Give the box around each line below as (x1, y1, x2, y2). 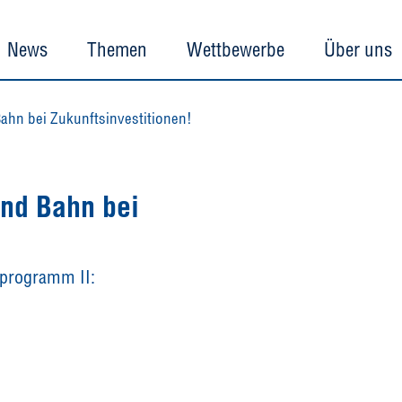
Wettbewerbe (187, 38, 284, 61)
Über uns (324, 38, 392, 61)
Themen (87, 38, 147, 61)
